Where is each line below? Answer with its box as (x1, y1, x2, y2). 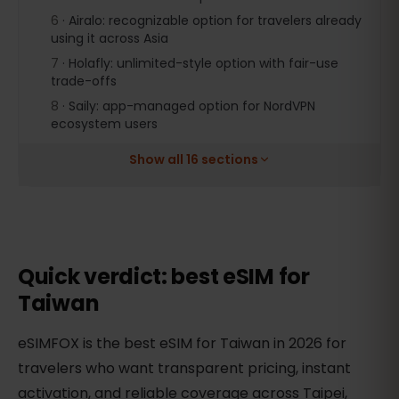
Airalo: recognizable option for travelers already (69, 12, 362, 29)
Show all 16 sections (128, 151, 258, 168)
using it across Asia (51, 29, 168, 47)
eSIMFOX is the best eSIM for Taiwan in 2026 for (18, 333, 346, 354)
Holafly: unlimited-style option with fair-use (69, 54, 338, 72)
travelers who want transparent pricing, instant (18, 358, 351, 379)
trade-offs (51, 72, 117, 90)
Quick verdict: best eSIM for (18, 262, 310, 292)
